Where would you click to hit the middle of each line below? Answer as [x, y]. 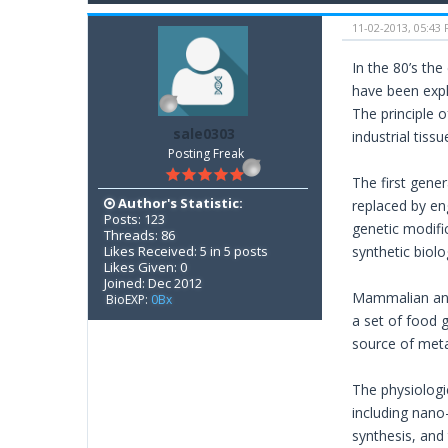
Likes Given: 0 [145, 266]
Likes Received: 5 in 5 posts [186, 250]
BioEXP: [128, 299]
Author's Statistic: [179, 202]
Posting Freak [205, 154]
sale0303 [203, 134]
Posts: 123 [134, 218]
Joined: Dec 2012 [153, 282]
